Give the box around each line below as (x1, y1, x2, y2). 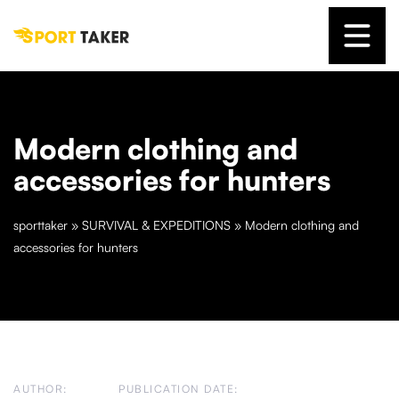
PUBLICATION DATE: (118, 382, 239, 395)
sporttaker (13, 217, 68, 232)
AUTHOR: (13, 382, 68, 395)
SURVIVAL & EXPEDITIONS (82, 217, 231, 232)
